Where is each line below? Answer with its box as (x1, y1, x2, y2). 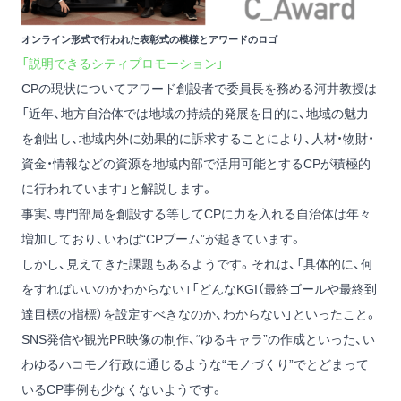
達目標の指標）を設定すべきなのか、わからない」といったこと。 (21, 306, 378, 321)
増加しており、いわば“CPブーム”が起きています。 (21, 231, 303, 246)
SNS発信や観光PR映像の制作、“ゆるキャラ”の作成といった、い (21, 331, 375, 346)
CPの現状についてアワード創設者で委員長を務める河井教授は (21, 81, 377, 96)
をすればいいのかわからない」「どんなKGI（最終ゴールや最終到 (21, 281, 377, 296)
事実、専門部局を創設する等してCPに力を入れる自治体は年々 (21, 206, 371, 221)
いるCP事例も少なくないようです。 (21, 381, 224, 397)
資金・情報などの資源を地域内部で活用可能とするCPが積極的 (21, 156, 371, 171)
